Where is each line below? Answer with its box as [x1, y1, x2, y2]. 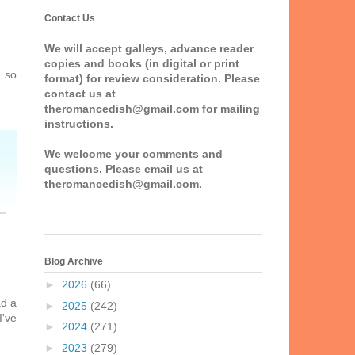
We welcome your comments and [44, 147, 223, 161]
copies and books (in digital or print [44, 57, 239, 71]
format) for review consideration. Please [44, 72, 260, 86]
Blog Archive [44, 256, 103, 268]
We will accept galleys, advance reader [44, 42, 254, 55]
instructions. [44, 117, 113, 131]
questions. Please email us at [44, 162, 203, 176]
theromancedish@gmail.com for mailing [44, 102, 260, 116]
